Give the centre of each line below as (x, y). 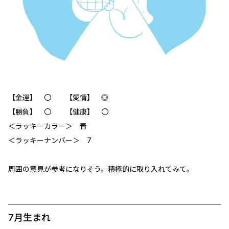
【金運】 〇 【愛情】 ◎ (58, 98)
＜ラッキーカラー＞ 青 (48, 126)
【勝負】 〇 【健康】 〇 (58, 112)
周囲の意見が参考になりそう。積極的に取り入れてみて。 (101, 169)
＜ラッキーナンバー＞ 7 (50, 141)
